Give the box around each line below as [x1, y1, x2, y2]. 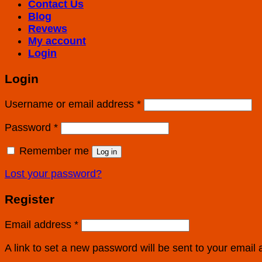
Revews [28, 23, 67, 35]
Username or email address [5, 98, 137, 110]
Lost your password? [5, 168, 102, 180]
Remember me [19, 144, 89, 157]
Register [5, 192, 54, 206]
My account [28, 35, 86, 47]
